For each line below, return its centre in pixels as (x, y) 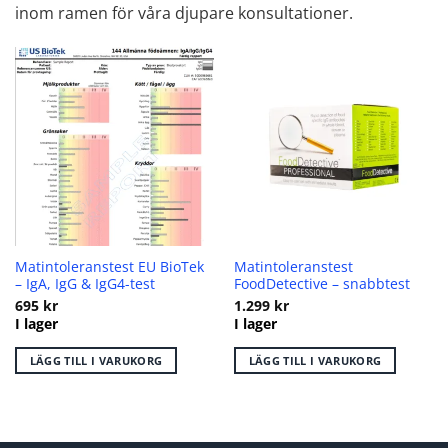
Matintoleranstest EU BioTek (109, 267)
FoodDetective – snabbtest (321, 284)
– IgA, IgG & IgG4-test (84, 284)
